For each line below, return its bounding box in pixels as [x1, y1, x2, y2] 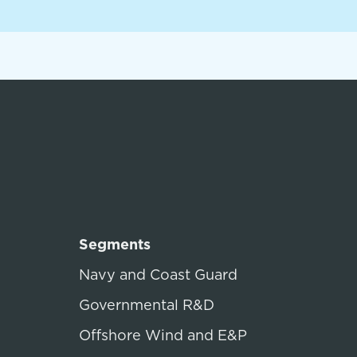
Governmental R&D [79, 295, 214, 315]
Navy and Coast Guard [79, 265, 237, 284]
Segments [79, 234, 151, 254]
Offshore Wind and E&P [79, 325, 247, 345]
